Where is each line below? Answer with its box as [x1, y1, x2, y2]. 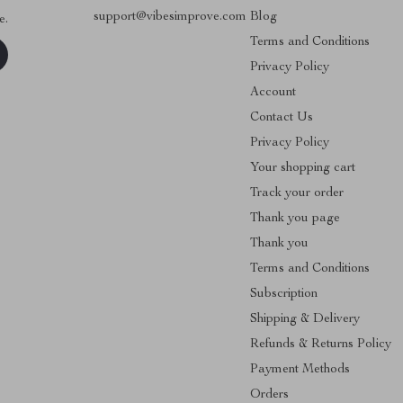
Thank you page [250, 211, 341, 225]
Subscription [250, 287, 318, 300]
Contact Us [250, 111, 314, 124]
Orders [250, 388, 290, 401]
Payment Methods [250, 363, 351, 376]
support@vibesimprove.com [93, 10, 246, 23]
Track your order [250, 186, 345, 200]
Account [250, 85, 297, 99]
